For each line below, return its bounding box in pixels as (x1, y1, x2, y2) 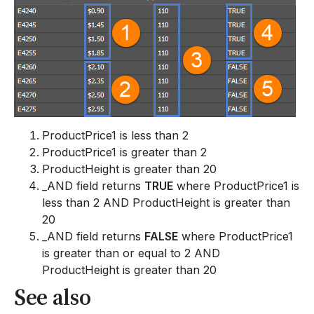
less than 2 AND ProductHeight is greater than (42, 196, 290, 210)
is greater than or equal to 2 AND (42, 246, 220, 261)
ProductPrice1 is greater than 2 (42, 145, 207, 160)
